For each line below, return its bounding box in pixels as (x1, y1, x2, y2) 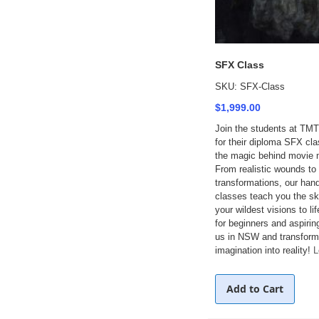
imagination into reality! (214, 245, 313, 256)
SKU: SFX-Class (214, 81, 285, 92)
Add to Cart (226, 282, 283, 296)
